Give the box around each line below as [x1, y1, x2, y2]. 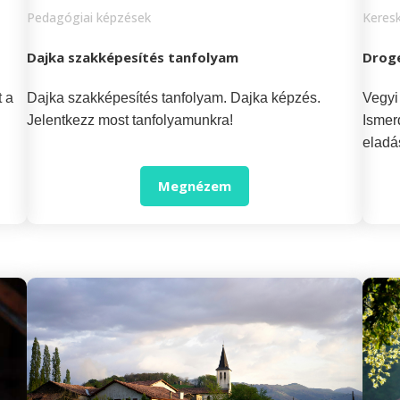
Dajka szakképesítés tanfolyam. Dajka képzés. [27, 90, 321, 105]
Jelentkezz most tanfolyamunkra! [27, 112, 234, 128]
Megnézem [158, 177, 232, 196]
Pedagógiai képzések [27, 9, 152, 26]
